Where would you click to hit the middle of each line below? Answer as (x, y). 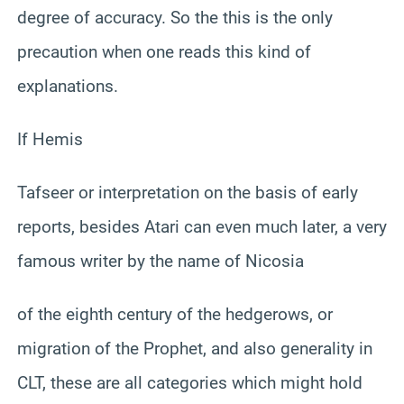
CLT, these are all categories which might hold (190, 382)
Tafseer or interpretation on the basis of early (188, 192)
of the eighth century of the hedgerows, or (175, 314)
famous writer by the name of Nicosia (161, 261)
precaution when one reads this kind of (164, 51)
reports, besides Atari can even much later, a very (202, 226)
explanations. (68, 86)
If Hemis (50, 139)
